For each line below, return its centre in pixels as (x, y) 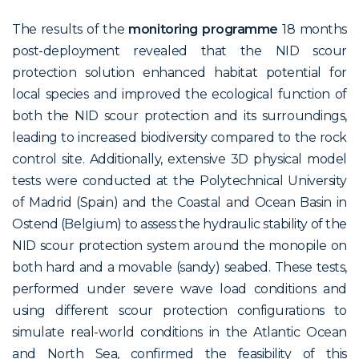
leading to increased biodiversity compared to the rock (179, 137)
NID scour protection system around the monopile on (179, 245)
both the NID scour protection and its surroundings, (179, 115)
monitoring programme (206, 29)
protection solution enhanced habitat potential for (179, 72)
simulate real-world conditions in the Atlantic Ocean (179, 332)
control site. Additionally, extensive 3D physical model (179, 159)
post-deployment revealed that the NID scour (179, 50)
